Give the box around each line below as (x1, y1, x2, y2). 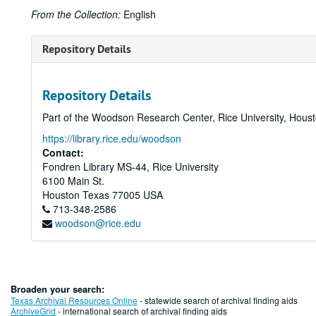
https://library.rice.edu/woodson (42, 131, 181, 145)
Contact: (42, 145, 84, 159)
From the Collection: (31, 7, 121, 21)
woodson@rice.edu (55, 216, 141, 230)
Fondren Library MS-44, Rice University (42, 159, 219, 174)
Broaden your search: (11, 282, 104, 296)
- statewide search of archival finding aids (138, 294, 298, 306)
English (121, 7, 156, 21)
